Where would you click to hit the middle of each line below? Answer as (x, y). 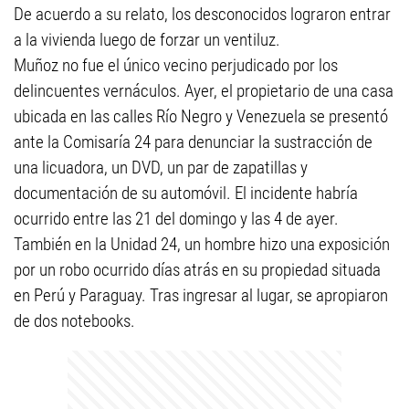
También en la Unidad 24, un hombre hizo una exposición (202, 244)
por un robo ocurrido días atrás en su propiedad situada (197, 270)
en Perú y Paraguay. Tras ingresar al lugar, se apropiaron (201, 295)
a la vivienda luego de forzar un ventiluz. (147, 40)
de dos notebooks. (74, 321)
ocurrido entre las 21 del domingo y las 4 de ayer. (176, 219)
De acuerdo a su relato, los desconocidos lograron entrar (202, 14)
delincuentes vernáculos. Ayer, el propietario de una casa (204, 91)
